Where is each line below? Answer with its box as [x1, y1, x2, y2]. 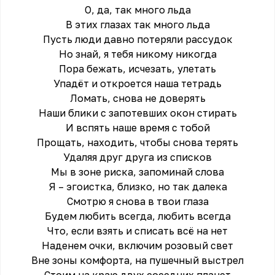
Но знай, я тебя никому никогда [58, 48, 217, 60]
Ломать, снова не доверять [69, 92, 206, 104]
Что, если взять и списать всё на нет [47, 225, 228, 237]
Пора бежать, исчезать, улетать [59, 63, 216, 75]
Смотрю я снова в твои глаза [66, 195, 209, 207]
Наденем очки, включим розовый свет [42, 239, 233, 252]
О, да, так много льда [84, 4, 191, 16]
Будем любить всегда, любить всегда [44, 210, 231, 222]
